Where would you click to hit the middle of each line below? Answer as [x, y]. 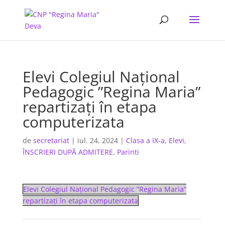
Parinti [128, 152]
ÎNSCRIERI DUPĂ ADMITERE [68, 152]
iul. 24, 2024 [97, 140]
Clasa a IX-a [145, 140]
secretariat [51, 140]
